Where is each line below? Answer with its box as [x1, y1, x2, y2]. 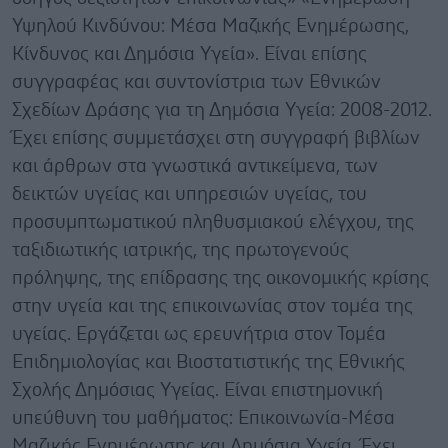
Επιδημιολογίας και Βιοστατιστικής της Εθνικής [12, 353, 405, 372]
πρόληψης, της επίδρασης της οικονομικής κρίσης [12, 269, 429, 288]
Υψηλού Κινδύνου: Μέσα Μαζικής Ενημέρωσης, [12, 17, 409, 36]
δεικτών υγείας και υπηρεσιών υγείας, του [12, 185, 367, 204]
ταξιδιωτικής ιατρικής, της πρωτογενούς [12, 241, 349, 260]
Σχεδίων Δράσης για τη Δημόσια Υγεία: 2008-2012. [12, 101, 432, 120]
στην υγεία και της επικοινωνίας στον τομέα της [12, 297, 413, 316]
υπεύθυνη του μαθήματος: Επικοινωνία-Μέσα [12, 409, 395, 428]
